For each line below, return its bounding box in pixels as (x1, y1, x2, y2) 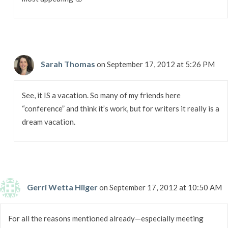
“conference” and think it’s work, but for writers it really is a (21, 103, 219, 113)
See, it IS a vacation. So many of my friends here (21, 90, 181, 100)
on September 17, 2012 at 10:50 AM (99, 182, 222, 192)
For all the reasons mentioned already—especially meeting (8, 213, 204, 223)
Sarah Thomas (40, 59, 95, 69)
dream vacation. (21, 117, 75, 126)
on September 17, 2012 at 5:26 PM (96, 59, 215, 69)
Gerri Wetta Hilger (27, 182, 98, 192)
